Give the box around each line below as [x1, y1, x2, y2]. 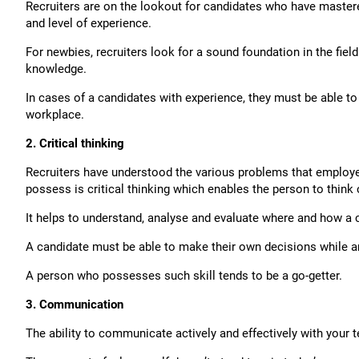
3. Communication [26, 297, 123, 312]
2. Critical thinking [26, 136, 124, 151]
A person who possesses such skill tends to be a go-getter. [26, 268, 342, 283]
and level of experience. [26, 16, 151, 30]
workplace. [26, 107, 84, 122]
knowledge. [26, 62, 87, 76]
